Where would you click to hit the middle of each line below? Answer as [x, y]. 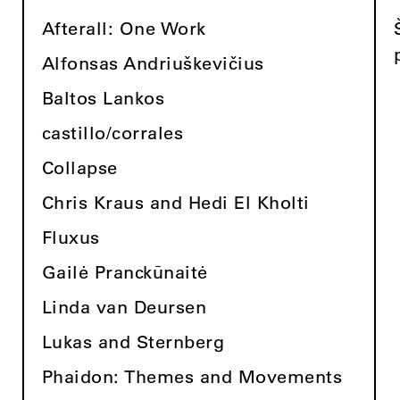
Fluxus [71, 237]
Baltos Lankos [103, 98]
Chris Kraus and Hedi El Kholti [175, 202]
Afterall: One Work [124, 28]
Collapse [79, 167]
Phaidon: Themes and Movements [192, 376]
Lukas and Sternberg [133, 342]
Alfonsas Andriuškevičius [153, 63]
